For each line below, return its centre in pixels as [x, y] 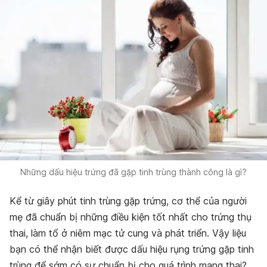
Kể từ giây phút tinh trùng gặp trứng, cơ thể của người [128, 201]
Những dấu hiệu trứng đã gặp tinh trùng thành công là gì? [133, 172]
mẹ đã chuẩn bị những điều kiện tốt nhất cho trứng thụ [131, 217]
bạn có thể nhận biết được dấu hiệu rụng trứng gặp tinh [132, 249]
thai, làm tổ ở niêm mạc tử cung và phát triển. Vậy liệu [128, 233]
